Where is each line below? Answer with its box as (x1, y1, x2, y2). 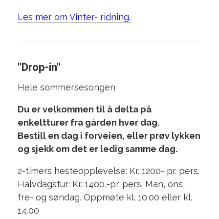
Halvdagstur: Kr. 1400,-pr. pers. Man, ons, (17, 179, 185, 190)
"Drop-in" (17, 61, 61, 73)
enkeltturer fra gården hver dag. (17, 117, 159, 128)
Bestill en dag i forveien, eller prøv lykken (17, 131, 200, 141)
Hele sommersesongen (17, 82, 115, 93)
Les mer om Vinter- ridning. (17, 12, 131, 22)
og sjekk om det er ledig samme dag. (17, 144, 177, 154)
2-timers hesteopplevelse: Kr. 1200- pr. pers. (17, 166, 199, 176)
